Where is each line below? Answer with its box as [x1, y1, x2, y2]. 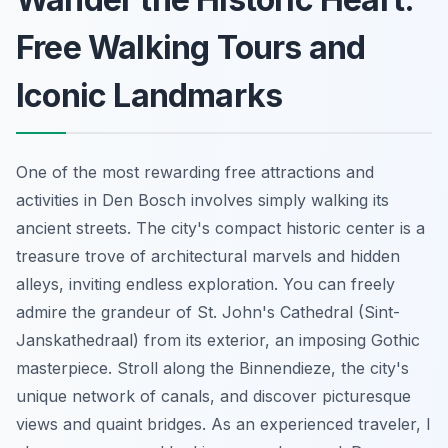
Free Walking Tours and [16, 27, 366, 67]
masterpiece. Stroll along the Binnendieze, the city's [16, 357, 409, 378]
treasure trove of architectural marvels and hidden [16, 245, 400, 266]
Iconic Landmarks [16, 75, 283, 115]
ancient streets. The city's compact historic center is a [16, 217, 425, 238]
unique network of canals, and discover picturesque [16, 385, 411, 406]
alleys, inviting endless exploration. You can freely [16, 273, 395, 294]
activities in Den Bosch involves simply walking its [16, 189, 389, 210]
